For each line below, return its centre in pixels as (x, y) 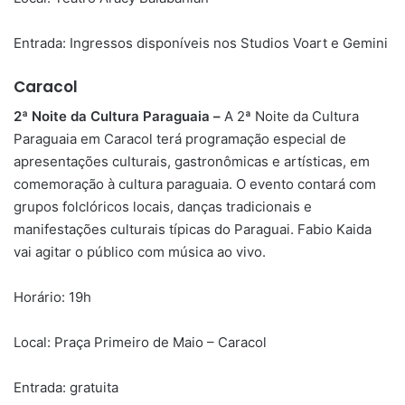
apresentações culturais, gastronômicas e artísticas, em (192, 162)
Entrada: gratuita (66, 388)
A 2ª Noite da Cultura (292, 117)
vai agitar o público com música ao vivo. (140, 252)
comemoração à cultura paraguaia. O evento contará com (195, 184)
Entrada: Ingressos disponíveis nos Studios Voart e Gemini (201, 42)
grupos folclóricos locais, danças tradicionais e (163, 207)
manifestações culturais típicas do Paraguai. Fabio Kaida (193, 230)
